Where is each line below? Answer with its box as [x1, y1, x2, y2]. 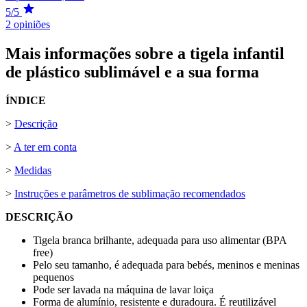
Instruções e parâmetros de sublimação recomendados [14, 188, 245, 200]
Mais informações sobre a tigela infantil [5, 44, 284, 62]
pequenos [33, 271, 74, 284]
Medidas [14, 164, 51, 177]
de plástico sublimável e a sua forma [5, 62, 259, 81]
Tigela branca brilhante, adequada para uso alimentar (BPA [33, 234, 286, 247]
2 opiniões [5, 18, 50, 30]
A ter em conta [14, 141, 77, 153]
